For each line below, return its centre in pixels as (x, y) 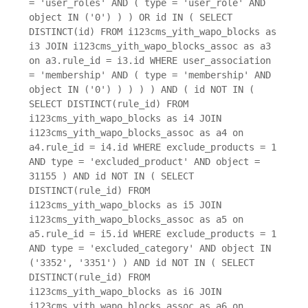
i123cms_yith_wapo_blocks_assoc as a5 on (136, 220)
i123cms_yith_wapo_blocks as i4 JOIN (125, 119)
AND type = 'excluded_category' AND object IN (150, 249)
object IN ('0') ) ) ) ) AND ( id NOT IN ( (142, 90)
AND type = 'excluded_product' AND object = (144, 162)
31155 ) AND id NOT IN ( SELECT (111, 176)
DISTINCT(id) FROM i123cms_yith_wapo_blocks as (153, 32)
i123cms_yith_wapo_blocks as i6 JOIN (125, 292)
